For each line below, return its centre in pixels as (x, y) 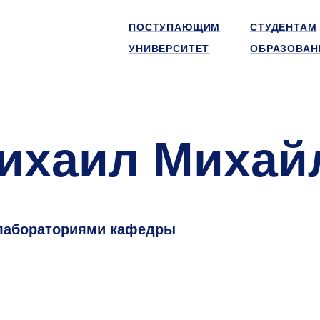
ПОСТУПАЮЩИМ (175, 27)
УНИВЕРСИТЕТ (169, 49)
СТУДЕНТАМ (284, 27)
